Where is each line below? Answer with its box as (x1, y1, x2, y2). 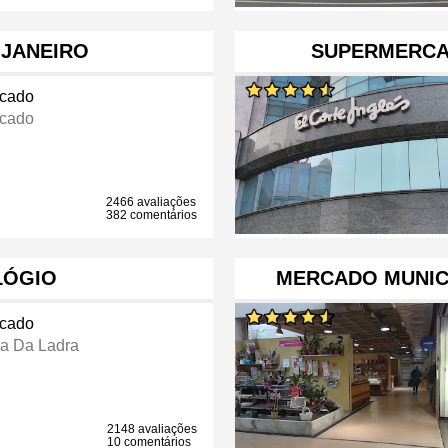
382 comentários (106, 208, 198, 223)
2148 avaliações (107, 422, 198, 437)
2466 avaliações (106, 195, 197, 210)
